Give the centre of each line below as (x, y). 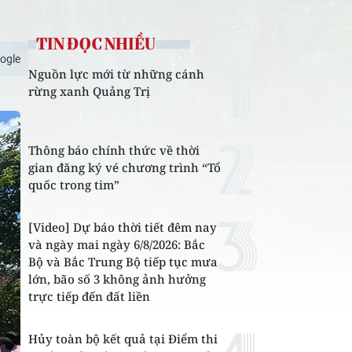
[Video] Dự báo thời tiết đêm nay (123, 227)
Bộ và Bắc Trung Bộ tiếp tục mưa (123, 262)
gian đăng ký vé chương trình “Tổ (125, 167)
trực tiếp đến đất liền (89, 296)
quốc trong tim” (74, 185)
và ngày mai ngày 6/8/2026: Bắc (117, 244)
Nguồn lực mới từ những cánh (116, 74)
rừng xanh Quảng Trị (89, 91)
